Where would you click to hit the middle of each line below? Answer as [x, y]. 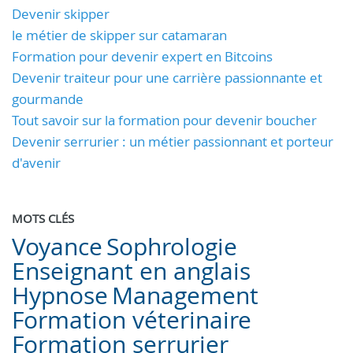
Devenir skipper [61, 14]
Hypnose [60, 295]
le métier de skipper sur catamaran [119, 35]
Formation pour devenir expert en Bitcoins [142, 56]
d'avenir [36, 163]
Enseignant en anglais [131, 271]
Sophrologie [172, 247]
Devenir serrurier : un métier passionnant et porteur [173, 141]
